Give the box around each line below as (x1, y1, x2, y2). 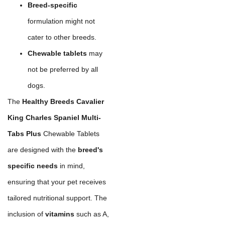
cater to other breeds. (28, 33, 96, 41)
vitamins (45, 209, 74, 218)
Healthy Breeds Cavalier (22, 97, 104, 105)
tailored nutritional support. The (8, 193, 107, 202)
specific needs (8, 161, 58, 170)
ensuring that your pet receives (8, 177, 106, 186)
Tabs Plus (8, 129, 41, 138)
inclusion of (8, 209, 45, 218)
